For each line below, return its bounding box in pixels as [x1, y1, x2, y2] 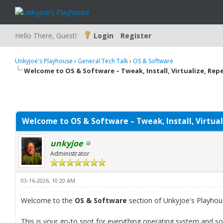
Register [120, 31, 151, 40]
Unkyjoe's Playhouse [15, 57, 73, 65]
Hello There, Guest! [15, 31, 79, 40]
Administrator [50, 149, 90, 158]
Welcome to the [21, 196, 75, 205]
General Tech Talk [78, 57, 128, 65]
